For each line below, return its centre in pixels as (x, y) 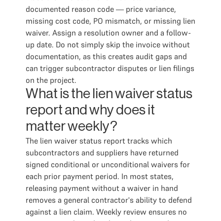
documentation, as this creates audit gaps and (106, 56)
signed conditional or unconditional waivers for (108, 164)
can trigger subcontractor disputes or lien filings (110, 68)
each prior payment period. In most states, (100, 176)
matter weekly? (72, 126)
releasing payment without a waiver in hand (102, 188)
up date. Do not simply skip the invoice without (108, 44)
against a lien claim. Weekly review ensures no (106, 212)
